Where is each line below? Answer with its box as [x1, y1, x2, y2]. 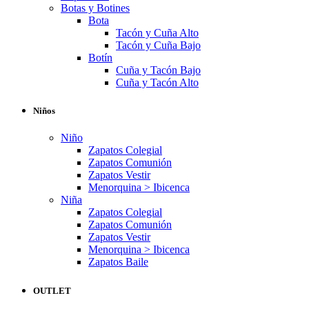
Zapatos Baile [88, 256, 148, 268]
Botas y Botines [61, 2, 130, 14]
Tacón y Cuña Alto [116, 27, 199, 39]
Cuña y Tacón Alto [116, 77, 199, 89]
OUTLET [33, 285, 71, 296]
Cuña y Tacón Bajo [116, 64, 201, 77]
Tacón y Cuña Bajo [116, 39, 201, 52]
